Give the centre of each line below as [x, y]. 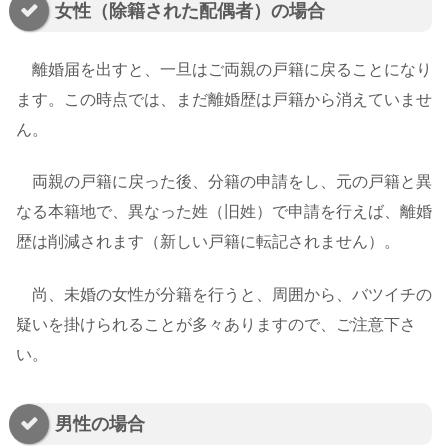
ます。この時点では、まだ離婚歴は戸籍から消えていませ [224, 99]
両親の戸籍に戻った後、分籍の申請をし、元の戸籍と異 [224, 182]
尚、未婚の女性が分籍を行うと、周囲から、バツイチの [224, 294]
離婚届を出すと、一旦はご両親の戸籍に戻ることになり [224, 69]
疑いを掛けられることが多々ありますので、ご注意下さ [216, 324]
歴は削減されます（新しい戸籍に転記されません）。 [208, 242]
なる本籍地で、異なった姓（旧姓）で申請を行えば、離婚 [224, 212]
